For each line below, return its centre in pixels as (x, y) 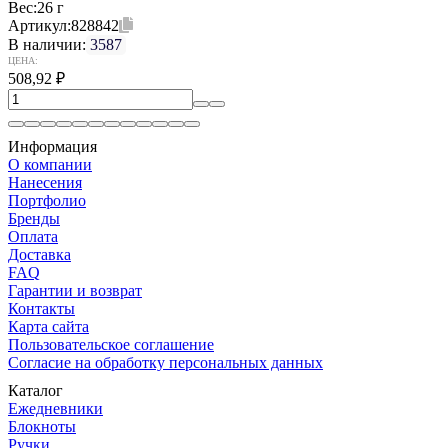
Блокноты (42, 426)
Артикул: (39, 25)
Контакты (41, 308)
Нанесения (45, 182)
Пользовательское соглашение (111, 344)
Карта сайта (48, 326)
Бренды (34, 218)
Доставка (39, 254)
